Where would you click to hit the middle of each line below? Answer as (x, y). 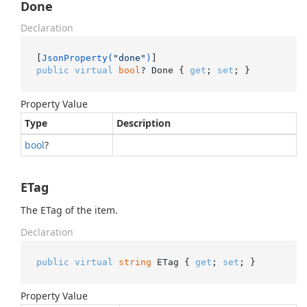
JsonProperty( (77, 58)
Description (144, 123)
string (135, 262)
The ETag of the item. (69, 210)
